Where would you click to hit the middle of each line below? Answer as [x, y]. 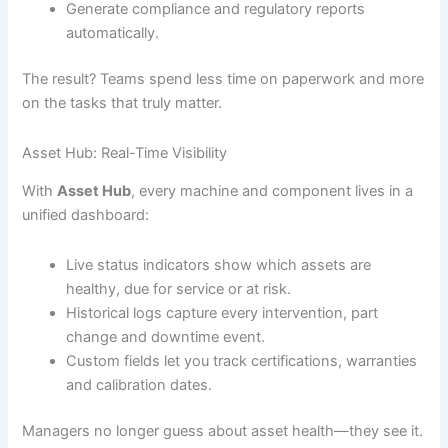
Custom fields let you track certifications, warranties [242, 360]
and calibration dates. [139, 384]
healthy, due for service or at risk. [179, 288]
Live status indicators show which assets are [219, 264]
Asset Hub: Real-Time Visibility [125, 152]
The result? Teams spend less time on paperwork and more [223, 79]
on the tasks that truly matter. [122, 103]
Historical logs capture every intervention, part [222, 312]
